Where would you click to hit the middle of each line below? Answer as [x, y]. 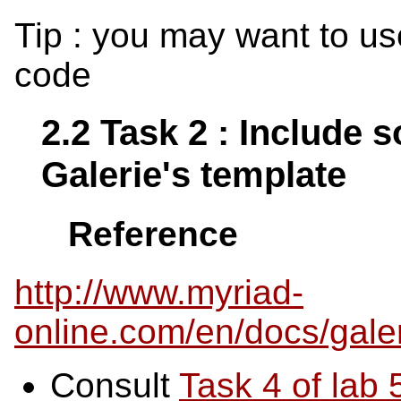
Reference [153, 234]
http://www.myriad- [159, 293]
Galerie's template [194, 174]
